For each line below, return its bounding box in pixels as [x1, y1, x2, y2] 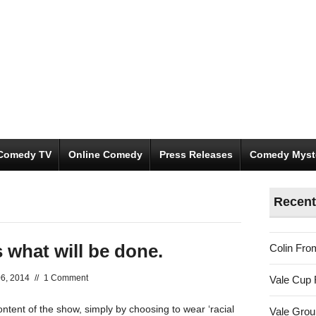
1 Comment [44, 273, 88, 283]
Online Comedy [68, 149, 142, 160]
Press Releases [159, 149, 233, 160]
